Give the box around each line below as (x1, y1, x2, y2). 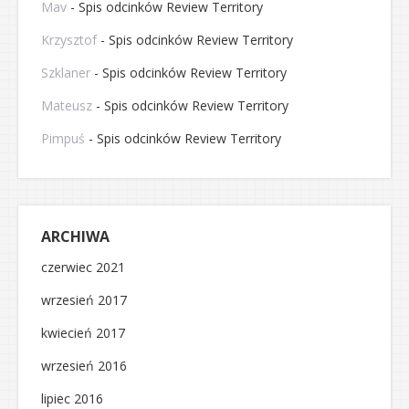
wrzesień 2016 (41, 357, 127, 374)
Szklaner (41, 64, 90, 81)
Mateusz (41, 97, 92, 114)
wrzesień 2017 (41, 291, 127, 309)
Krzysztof (41, 31, 97, 48)
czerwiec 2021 (41, 258, 125, 276)
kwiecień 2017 (41, 324, 125, 341)
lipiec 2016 (41, 390, 103, 407)
